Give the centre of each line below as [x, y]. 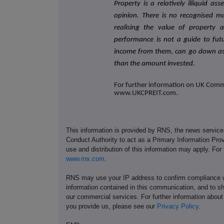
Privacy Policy [178, 206]
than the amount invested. [154, 63]
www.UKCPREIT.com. [146, 93]
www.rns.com [85, 159]
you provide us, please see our [111, 206]
